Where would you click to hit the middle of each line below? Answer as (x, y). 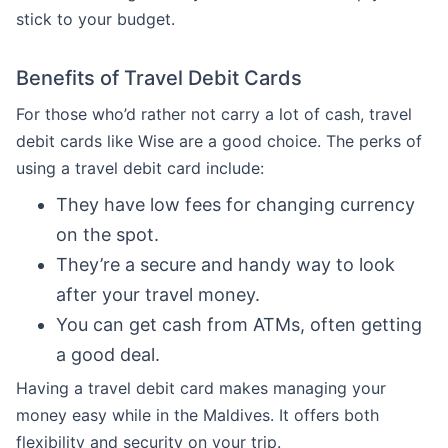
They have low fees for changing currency (235, 204)
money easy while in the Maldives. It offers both (197, 415)
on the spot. (107, 234)
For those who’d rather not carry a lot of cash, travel (214, 114)
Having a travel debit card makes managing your (201, 388)
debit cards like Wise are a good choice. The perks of (219, 141)
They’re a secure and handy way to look (225, 264)
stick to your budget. (95, 19)
